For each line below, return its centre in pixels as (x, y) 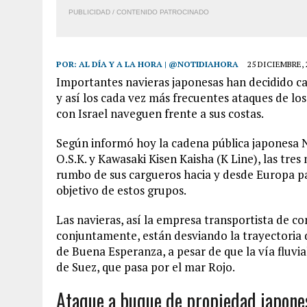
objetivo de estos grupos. (121, 190)
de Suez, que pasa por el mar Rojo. (146, 267)
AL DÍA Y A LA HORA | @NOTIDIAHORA (159, 64)
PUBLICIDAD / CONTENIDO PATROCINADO (139, 12)
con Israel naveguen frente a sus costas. (160, 113)
